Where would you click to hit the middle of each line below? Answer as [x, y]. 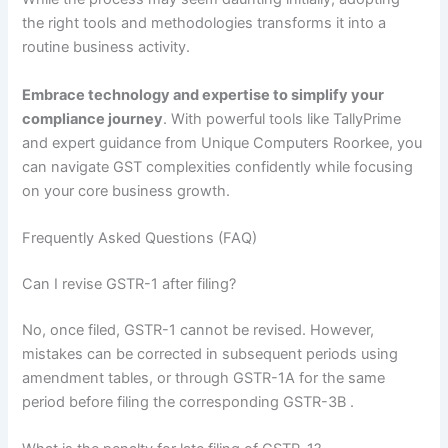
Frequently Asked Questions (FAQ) [140, 237]
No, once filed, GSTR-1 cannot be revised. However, [198, 329]
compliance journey [93, 118]
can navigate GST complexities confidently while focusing [218, 166]
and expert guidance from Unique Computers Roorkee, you [222, 142]
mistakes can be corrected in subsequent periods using [210, 353]
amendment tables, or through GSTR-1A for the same [204, 377]
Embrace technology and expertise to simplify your [203, 94]
